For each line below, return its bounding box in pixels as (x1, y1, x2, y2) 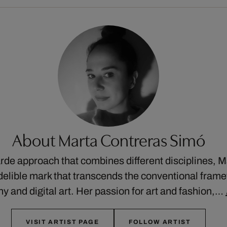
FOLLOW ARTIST (128, 218, 191, 226)
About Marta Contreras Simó (12, 127, 205, 152)
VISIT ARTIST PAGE (26, 218, 99, 226)
